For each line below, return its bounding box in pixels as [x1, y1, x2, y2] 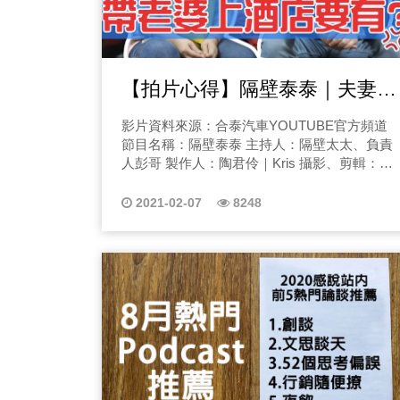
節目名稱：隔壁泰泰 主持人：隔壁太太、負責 [121, 136, 393, 152]
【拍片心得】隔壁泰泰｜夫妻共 [121, 77, 396, 100]
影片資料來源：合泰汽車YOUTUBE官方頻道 [121, 117, 387, 133]
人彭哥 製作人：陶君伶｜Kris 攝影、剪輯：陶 [121, 154, 393, 171]
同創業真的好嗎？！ [121, 104, 298, 127]
